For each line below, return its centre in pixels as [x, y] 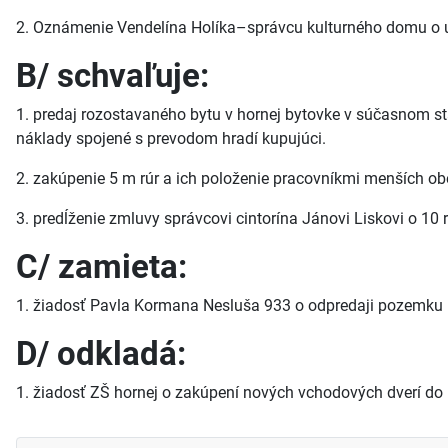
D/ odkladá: [101, 354]
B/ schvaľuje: [112, 76]
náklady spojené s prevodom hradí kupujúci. [171, 139]
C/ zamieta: [101, 267]
